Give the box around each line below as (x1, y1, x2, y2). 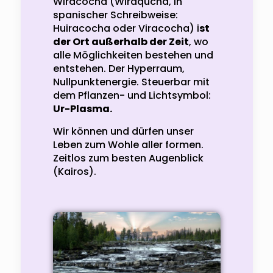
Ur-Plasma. (52, 101, 112, 116)
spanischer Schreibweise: (52, 7, 178, 22)
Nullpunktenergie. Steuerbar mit (52, 74, 210, 89)
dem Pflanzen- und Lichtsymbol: (52, 88, 211, 102)
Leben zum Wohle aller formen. (52, 137, 204, 152)
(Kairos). (52, 164, 96, 179)
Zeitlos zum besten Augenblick (52, 151, 204, 165)
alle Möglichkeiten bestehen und (52, 48, 213, 62)
